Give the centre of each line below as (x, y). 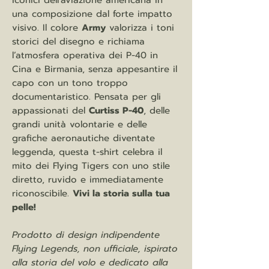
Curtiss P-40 (116, 111)
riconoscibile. (42, 194)
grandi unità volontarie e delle (80, 125)
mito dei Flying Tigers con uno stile (91, 166)
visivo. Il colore (47, 28)
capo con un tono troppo (70, 83)
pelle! (24, 207)
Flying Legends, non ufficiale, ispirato (95, 249)
